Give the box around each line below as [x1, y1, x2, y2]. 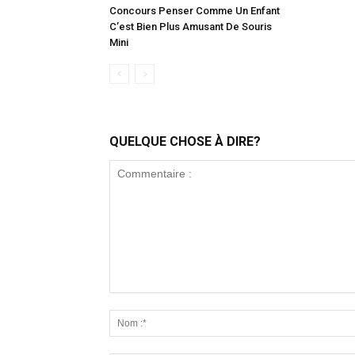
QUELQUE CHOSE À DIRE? [109, 134, 261, 149]
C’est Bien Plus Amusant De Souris [109, 21, 272, 32]
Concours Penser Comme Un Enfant [109, 5, 280, 17]
